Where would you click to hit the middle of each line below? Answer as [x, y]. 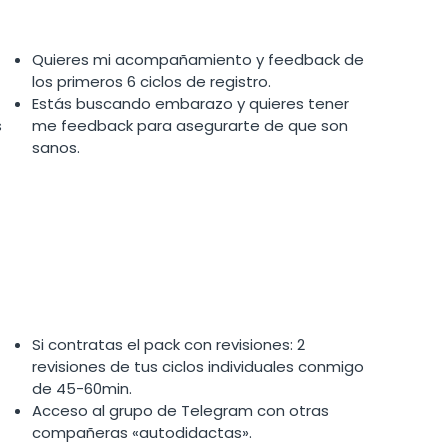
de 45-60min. [81, 388]
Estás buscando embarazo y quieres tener [190, 103]
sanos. [55, 147]
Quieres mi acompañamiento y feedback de [197, 59]
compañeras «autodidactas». [141, 432]
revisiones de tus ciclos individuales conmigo [197, 366]
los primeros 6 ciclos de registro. [151, 81]
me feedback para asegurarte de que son [189, 125]
